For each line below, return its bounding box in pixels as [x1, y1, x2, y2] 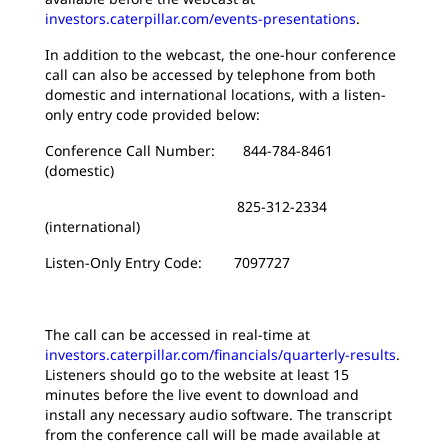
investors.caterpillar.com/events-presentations [45, 9, 356, 28]
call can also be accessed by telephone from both [45, 65, 376, 84]
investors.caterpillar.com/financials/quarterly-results [45, 345, 396, 364]
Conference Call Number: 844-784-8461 [45, 141, 333, 160]
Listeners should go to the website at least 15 [45, 365, 349, 384]
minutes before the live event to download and [45, 385, 359, 404]
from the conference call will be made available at [45, 425, 380, 444]
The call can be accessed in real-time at [45, 325, 310, 344]
